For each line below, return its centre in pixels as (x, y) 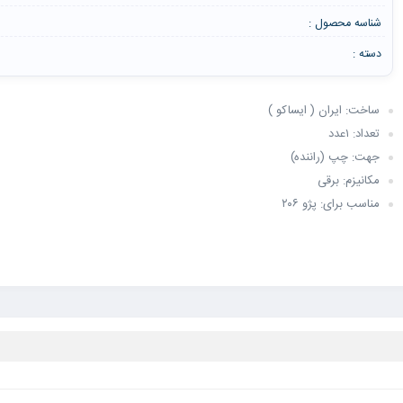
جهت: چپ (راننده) (336, 157)
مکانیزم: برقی (349, 180)
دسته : (367, 55)
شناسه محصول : (345, 23)
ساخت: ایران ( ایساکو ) (324, 110)
